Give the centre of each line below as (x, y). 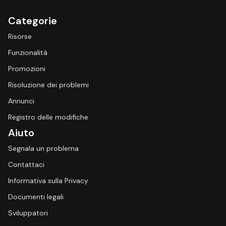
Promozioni (27, 69)
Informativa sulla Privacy (48, 181)
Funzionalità (28, 52)
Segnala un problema (43, 148)
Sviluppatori (28, 213)
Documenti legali (36, 197)
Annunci (21, 101)
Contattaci (26, 164)
